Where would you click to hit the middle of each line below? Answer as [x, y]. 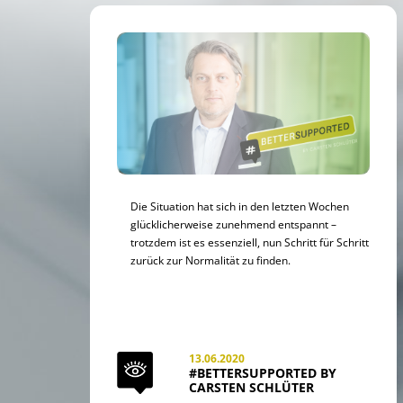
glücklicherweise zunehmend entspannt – [233, 224]
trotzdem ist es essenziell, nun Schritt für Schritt [250, 242]
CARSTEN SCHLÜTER [251, 387]
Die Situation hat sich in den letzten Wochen [240, 206]
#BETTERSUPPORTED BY [263, 373]
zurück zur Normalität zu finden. [210, 260]
